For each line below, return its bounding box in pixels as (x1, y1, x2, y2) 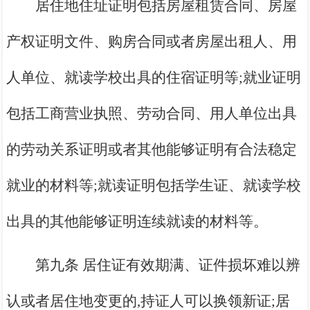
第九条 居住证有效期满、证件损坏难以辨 (35, 257, 301, 274)
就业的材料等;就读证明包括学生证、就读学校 (6, 177, 302, 194)
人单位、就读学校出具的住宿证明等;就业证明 (6, 69, 302, 86)
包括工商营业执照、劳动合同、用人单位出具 (6, 105, 298, 122)
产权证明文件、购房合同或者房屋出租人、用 (6, 33, 298, 51)
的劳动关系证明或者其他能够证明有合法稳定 (6, 141, 298, 158)
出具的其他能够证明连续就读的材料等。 (6, 213, 268, 230)
